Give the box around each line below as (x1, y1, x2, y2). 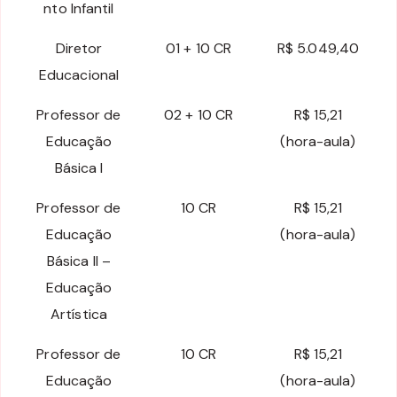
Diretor (55, 39, 103, 58)
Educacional (38, 66, 120, 85)
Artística (51, 305, 107, 324)
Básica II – (46, 252, 112, 271)
